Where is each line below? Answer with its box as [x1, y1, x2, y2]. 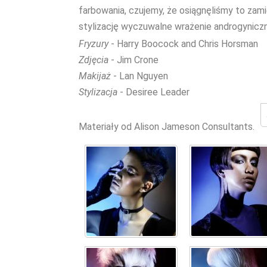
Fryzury [79, 38, 108, 49]
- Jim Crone [108, 54, 159, 66]
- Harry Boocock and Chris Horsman [108, 38, 258, 49]
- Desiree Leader [117, 86, 190, 98]
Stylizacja [79, 86, 117, 98]
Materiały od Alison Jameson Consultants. [79, 121, 254, 132]
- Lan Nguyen [111, 70, 168, 82]
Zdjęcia [79, 54, 108, 66]
